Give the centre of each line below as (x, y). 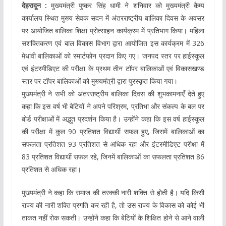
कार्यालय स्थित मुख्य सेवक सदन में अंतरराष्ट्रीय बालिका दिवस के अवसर (113, 18)
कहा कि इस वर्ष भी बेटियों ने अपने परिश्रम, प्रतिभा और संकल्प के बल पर (113, 106)
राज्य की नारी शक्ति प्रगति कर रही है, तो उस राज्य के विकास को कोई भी (113, 205)
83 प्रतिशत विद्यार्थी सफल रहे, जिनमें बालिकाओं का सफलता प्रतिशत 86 (113, 156)
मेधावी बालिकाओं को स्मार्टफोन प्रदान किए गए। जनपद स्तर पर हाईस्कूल (113, 55)
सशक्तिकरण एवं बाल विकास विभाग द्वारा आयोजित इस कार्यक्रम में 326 (113, 43)
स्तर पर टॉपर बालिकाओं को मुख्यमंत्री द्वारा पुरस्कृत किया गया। (99, 81)
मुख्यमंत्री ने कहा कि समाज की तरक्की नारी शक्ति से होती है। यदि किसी (113, 192)
